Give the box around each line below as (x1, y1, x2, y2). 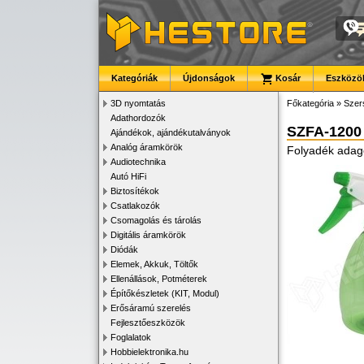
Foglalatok (110, 332, 151, 342)
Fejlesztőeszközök (110, 318, 185, 327)
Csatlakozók (110, 201, 160, 210)
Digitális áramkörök (110, 230, 186, 240)
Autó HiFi (110, 171, 146, 181)
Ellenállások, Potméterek (110, 274, 207, 284)
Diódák (110, 245, 138, 254)
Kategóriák (111, 73, 158, 83)
